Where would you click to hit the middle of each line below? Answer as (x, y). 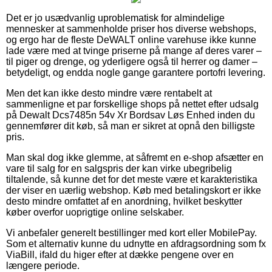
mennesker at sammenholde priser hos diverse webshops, (131, 29)
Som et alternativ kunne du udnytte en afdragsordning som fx (136, 243)
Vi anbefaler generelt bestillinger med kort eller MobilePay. (131, 233)
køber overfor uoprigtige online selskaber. (95, 212)
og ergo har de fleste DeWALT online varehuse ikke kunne (131, 39)
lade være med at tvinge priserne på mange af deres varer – (134, 50)
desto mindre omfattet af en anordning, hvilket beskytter (124, 201)
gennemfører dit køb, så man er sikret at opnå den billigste (131, 126)
